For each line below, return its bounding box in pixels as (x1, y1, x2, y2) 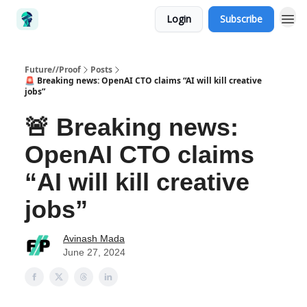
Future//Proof (25, 64, 81, 75)
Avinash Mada (63, 233, 125, 244)
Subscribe (220, 12, 262, 25)
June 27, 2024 (63, 247, 125, 258)
